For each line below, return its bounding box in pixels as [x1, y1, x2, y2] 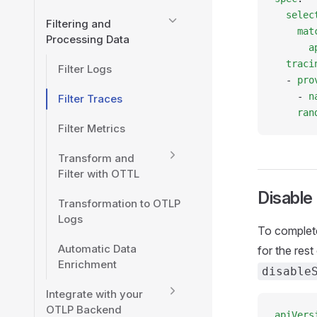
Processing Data [46, 33, 129, 46]
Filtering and [46, 17, 111, 30]
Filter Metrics [58, 122, 125, 135]
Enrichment [58, 258, 117, 271]
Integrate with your [46, 287, 143, 301]
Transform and [58, 151, 134, 165]
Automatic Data [58, 242, 137, 255]
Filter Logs [58, 62, 112, 76]
